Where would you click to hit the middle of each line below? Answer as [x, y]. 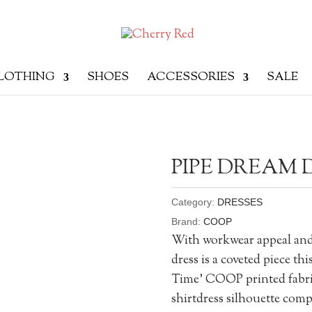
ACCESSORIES [191, 77]
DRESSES [240, 202]
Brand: [187, 222]
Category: [194, 202]
